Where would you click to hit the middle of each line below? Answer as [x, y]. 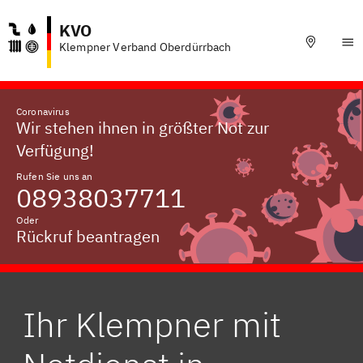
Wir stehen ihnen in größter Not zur [143, 128]
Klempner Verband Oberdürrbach [145, 47]
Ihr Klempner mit [152, 325]
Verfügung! [55, 150]
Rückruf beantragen [88, 236]
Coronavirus [43, 111]
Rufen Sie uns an [55, 176]
